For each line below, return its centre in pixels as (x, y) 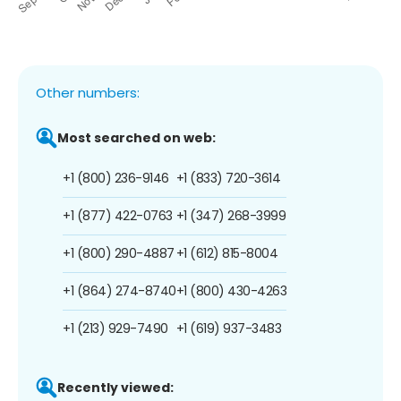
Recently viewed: (115, 387)
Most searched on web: (137, 137)
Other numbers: (88, 92)
